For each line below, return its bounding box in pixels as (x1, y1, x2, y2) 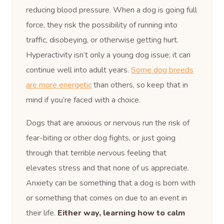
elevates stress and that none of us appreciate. (26, 162, 189, 173)
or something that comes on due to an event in (26, 192, 187, 203)
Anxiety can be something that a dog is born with (26, 177, 196, 188)
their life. (26, 207, 58, 218)
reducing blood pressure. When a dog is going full (26, 4, 197, 15)
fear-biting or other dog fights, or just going (26, 132, 176, 143)
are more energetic (26, 79, 92, 90)
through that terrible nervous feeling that (26, 147, 167, 158)
